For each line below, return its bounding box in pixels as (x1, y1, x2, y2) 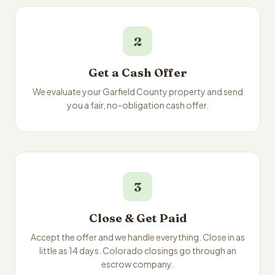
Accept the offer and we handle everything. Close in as (30, 231, 245, 242)
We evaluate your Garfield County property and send (32, 86, 243, 97)
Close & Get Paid (88, 211, 187, 225)
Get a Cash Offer (88, 66, 187, 80)
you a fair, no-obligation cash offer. (66, 99, 209, 110)
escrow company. (101, 258, 174, 269)
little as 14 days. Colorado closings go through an (39, 245, 236, 256)
